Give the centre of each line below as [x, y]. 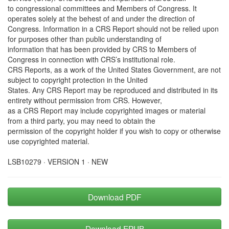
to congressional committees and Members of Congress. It [102, 8]
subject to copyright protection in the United [78, 80]
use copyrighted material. [49, 141]
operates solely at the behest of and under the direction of [101, 18]
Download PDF [114, 197]
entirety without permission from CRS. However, [85, 100]
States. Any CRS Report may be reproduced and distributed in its [113, 90]
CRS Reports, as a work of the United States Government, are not [114, 70]
